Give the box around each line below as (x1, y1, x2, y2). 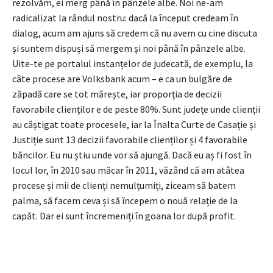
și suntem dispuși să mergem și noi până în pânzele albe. (12, 41, 246, 54)
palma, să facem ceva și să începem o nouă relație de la (12, 194, 238, 207)
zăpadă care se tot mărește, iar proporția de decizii (12, 87, 222, 100)
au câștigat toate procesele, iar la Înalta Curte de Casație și (12, 118, 256, 130)
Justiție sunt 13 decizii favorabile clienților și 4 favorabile (12, 133, 247, 146)
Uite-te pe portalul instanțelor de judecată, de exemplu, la (12, 57, 253, 69)
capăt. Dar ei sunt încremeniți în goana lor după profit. (12, 209, 236, 222)
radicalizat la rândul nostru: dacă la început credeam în (12, 11, 238, 24)
